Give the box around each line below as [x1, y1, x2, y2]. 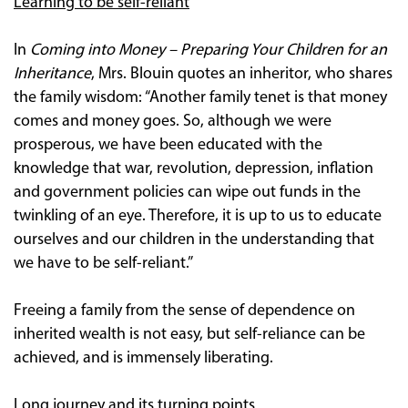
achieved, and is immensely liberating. [14, 349, 273, 367]
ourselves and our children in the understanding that [14, 230, 374, 249]
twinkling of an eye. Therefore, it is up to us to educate [14, 207, 382, 225]
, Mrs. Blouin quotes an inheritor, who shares [91, 65, 393, 83]
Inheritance [14, 65, 91, 83]
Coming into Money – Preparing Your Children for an [30, 41, 387, 59]
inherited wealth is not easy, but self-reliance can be [14, 325, 365, 343]
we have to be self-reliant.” [14, 254, 193, 272]
